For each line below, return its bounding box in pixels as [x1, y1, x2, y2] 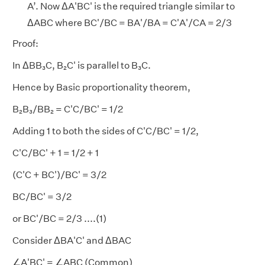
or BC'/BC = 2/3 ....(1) [12, 212, 106, 224]
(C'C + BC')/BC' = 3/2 [12, 169, 106, 180]
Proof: [12, 37, 38, 49]
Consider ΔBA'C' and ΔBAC [12, 234, 131, 246]
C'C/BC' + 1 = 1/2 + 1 [12, 147, 99, 159]
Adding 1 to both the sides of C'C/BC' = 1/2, [12, 125, 199, 137]
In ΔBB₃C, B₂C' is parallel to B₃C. [12, 59, 151, 71]
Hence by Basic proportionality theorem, [12, 81, 190, 93]
